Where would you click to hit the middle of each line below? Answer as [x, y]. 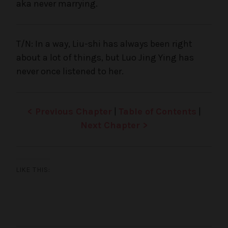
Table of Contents [157, 111]
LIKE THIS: [33, 170]
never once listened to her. [70, 71]
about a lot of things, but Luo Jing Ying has [105, 57]
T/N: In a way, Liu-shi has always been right [104, 44]
